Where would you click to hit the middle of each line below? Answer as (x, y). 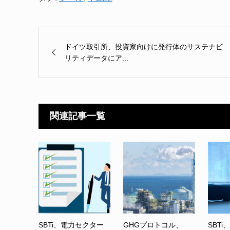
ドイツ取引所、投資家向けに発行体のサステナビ (143, 47)
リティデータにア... (96, 58)
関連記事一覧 (77, 116)
